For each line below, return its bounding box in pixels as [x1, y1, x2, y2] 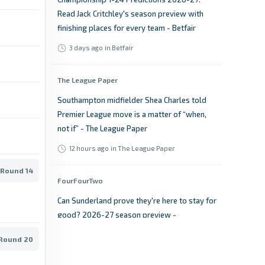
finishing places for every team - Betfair [57, 23, 196, 33]
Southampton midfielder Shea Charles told [57, 95, 206, 105]
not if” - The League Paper [57, 124, 147, 133]
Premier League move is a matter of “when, [57, 109, 206, 119]
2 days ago [69, 245, 103, 253]
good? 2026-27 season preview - [57, 210, 176, 219]
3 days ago [69, 44, 103, 51]
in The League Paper [111, 144, 175, 152]
